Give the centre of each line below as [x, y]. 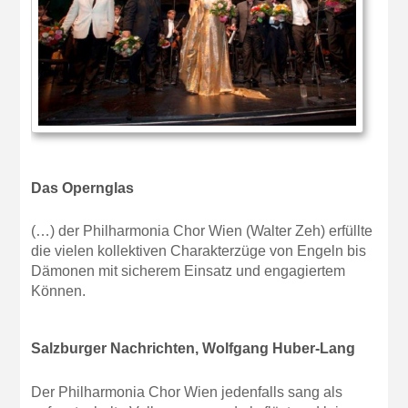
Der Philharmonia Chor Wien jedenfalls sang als [187, 392]
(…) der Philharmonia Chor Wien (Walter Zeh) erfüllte [202, 231]
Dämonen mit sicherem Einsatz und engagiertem [189, 271]
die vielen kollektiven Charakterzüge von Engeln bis [199, 251]
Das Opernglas [83, 188]
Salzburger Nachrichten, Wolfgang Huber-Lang [194, 349]
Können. [59, 291]
